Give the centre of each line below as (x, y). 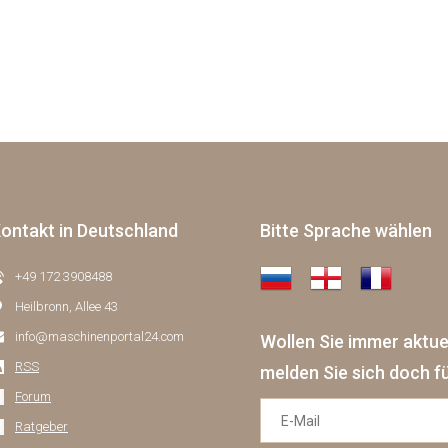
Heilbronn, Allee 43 (66, 306)
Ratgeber (41, 426)
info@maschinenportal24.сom (99, 336)
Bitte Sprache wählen (346, 230)
